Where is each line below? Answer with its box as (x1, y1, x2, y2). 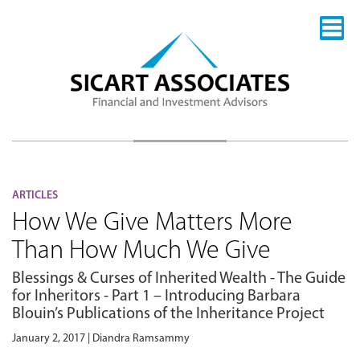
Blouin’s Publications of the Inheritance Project (12, 305, 325, 322)
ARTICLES (12, 189, 58, 202)
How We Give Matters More (12, 210, 292, 236)
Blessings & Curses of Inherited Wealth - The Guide (12, 270, 346, 287)
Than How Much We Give (12, 238, 271, 264)
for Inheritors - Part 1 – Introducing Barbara (12, 288, 301, 305)
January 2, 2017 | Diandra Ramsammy (12, 332, 190, 345)
